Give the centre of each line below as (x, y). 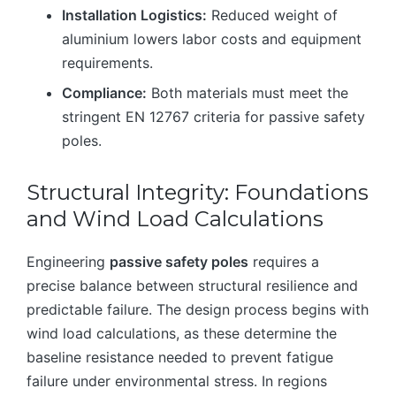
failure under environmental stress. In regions (177, 381)
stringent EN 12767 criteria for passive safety (213, 116)
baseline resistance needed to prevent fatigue (180, 357)
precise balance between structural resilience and (192, 285)
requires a (284, 261)
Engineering (68, 261)
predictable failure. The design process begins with (198, 309)
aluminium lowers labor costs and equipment (212, 39)
